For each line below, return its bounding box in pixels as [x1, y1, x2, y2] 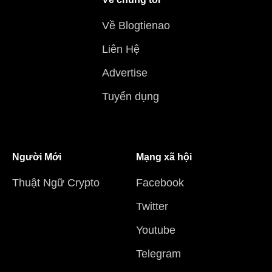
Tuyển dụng [102, 90, 159, 103]
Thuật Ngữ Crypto [12, 177, 100, 189]
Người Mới [12, 152, 61, 163]
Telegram [136, 248, 181, 260]
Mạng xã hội [136, 152, 192, 163]
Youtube [136, 224, 175, 237]
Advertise [102, 67, 148, 80]
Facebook [136, 177, 184, 189]
